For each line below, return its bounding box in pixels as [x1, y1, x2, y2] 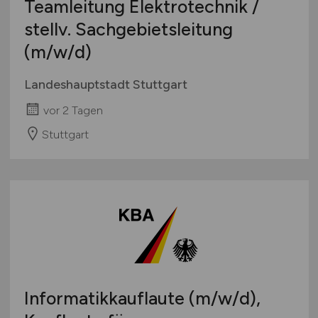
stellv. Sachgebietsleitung [23, 18, 233, 40]
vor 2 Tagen [43, 103, 103, 117]
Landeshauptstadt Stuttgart [23, 76, 187, 92]
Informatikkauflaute [23, 287, 189, 309]
